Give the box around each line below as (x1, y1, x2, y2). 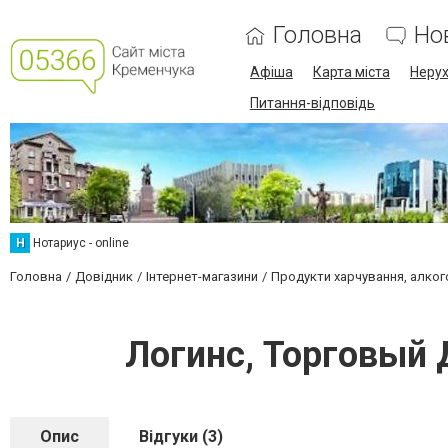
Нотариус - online (33, 236, 129, 250)
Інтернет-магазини (146, 269, 258, 284)
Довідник (75, 269, 133, 284)
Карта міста (312, 64, 390, 80)
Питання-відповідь (249, 95, 375, 111)
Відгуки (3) (139, 427, 223, 446)
